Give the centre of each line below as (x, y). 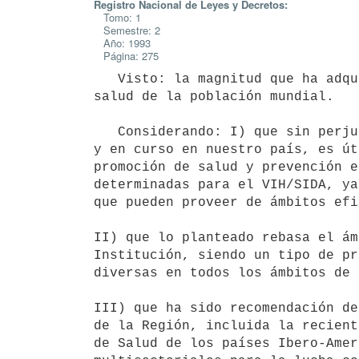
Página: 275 (126, 56)
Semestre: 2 (127, 30)
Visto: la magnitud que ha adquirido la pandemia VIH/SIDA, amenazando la (106, 79)
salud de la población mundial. (214, 97)
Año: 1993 (122, 43)
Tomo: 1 (117, 17)
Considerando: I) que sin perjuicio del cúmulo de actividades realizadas (106, 132)
